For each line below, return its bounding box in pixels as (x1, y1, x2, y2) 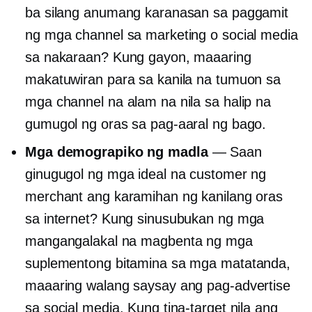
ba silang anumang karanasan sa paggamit (25, 5, 289, 21)
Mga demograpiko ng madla (25, 144, 208, 160)
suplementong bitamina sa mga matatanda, (25, 256, 291, 272)
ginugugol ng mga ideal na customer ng (25, 166, 267, 182)
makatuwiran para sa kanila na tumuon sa (25, 72, 281, 88)
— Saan (208, 144, 262, 160)
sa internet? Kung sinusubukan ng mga (25, 211, 265, 227)
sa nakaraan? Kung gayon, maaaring (25, 49, 251, 65)
